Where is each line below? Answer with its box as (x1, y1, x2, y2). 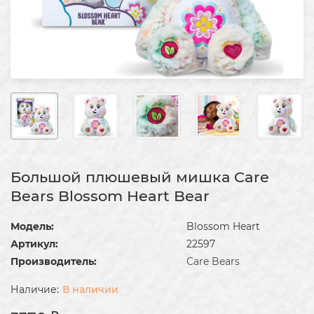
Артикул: (11, 238, 58, 251)
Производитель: (11, 255, 97, 268)
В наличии (62, 283, 118, 296)
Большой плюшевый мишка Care (11, 168, 269, 186)
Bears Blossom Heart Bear (11, 187, 210, 205)
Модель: (11, 220, 54, 233)
